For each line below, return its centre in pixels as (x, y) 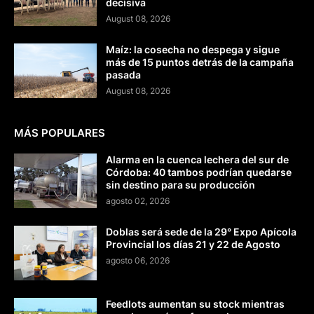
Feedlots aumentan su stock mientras (195, 304)
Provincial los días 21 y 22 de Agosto (193, 245)
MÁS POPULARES (60, 133)
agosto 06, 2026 (138, 261)
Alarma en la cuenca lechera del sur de (197, 160)
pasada (123, 75)
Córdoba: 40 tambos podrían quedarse (199, 172)
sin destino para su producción (180, 185)
